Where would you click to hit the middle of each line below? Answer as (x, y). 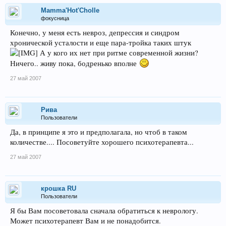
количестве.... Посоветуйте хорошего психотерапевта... (102, 142)
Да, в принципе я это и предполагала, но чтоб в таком (99, 132)
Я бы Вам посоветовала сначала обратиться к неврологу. (104, 211)
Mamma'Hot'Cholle (70, 10)
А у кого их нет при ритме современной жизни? (118, 53)
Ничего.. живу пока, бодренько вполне (74, 63)
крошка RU (59, 188)
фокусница (55, 18)
